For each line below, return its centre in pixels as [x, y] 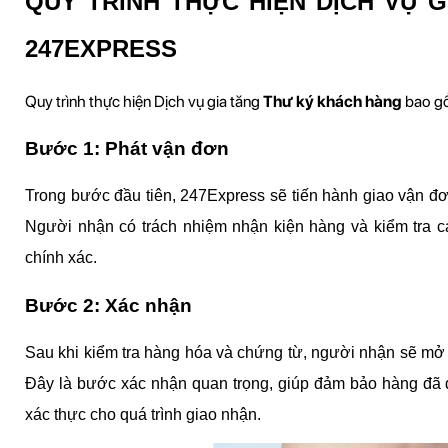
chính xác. [61, 258]
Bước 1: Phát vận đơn [127, 148]
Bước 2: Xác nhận [108, 305]
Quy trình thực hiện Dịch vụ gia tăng [144, 101]
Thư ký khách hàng [332, 101]
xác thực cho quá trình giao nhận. [143, 414]
